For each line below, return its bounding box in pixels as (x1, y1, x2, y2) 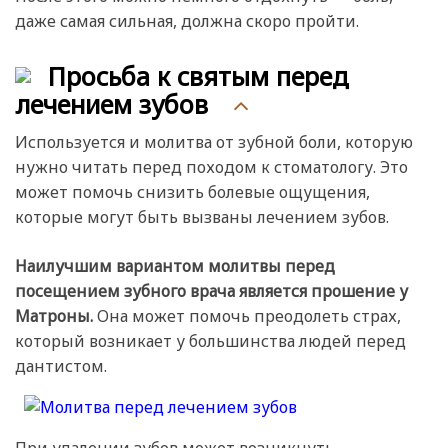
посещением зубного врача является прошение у (15, 280, 408, 303)
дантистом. (15, 355, 107, 378)
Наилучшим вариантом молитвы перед (15, 255, 335, 278)
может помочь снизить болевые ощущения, (15, 181, 370, 204)
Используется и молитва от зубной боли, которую (15, 131, 413, 154)
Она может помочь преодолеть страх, (93, 305, 401, 328)
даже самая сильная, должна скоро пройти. (15, 10, 359, 33)
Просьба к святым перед (48, 59, 349, 94)
